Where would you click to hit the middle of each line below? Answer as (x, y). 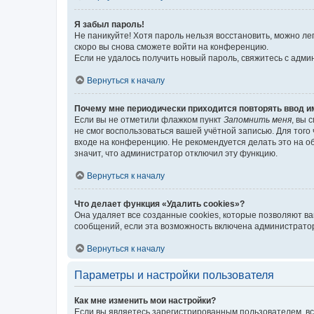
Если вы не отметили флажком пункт (149, 120)
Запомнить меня (258, 120)
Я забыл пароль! (109, 25)
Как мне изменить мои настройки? (145, 301)
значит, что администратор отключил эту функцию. (176, 153)
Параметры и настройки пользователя (174, 275)
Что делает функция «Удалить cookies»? (159, 204)
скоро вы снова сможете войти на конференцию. (171, 47)
